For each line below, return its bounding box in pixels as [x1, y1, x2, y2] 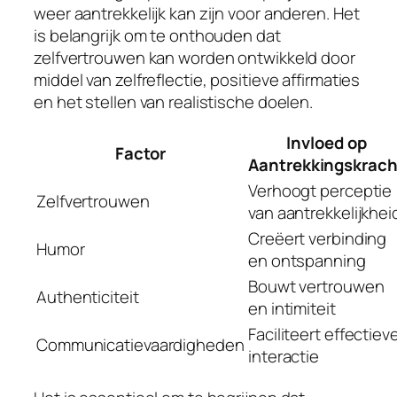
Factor [115, 142, 166, 166]
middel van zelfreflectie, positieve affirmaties [34, 67, 361, 91]
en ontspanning [248, 249, 366, 273]
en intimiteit [248, 297, 336, 321]
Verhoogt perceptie [248, 179, 393, 203]
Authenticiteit [36, 285, 139, 309]
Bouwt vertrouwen [248, 275, 385, 299]
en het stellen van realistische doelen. [34, 90, 314, 113]
